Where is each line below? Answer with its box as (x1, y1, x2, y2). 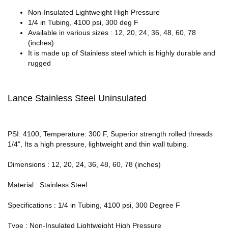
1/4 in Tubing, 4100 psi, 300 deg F (28, 18, 138, 26)
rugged (28, 59, 51, 67)
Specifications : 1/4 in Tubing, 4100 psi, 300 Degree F (8, 201, 180, 209)
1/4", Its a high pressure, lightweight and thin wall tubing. (8, 139, 189, 148)
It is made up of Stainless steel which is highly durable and (28, 48, 215, 57)
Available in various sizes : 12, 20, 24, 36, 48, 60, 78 (28, 28, 196, 37)
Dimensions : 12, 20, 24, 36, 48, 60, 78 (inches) (8, 160, 161, 168)
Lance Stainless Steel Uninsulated (8, 93, 147, 103)
